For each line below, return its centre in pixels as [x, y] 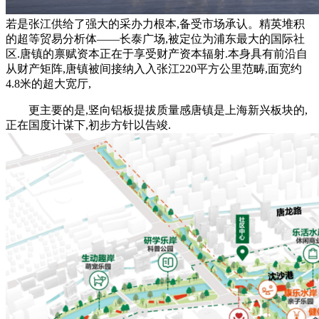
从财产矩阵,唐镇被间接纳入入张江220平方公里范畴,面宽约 [154, 68]
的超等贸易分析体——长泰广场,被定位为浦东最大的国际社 [155, 38]
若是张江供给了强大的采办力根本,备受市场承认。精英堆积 [155, 23]
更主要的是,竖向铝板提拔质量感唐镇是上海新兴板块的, [157, 110]
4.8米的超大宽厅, [48, 83]
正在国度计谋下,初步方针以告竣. [88, 125]
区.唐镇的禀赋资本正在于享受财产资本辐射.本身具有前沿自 [157, 53]
